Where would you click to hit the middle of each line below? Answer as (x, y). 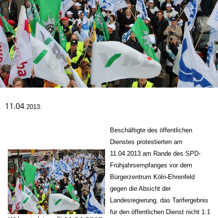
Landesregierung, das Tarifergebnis (159, 200)
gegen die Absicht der (140, 188)
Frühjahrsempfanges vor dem (151, 165)
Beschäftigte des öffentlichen (151, 130)
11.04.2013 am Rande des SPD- (155, 153)
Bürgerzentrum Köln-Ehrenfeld (152, 177)
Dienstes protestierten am (146, 142)
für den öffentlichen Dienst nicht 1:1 (160, 212)
